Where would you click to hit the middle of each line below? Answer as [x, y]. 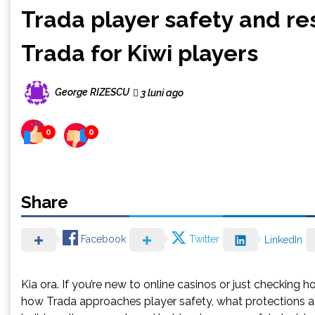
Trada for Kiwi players [140, 53]
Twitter [204, 239]
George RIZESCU [92, 92]
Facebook [103, 239]
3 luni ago [161, 93]
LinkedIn [283, 239]
